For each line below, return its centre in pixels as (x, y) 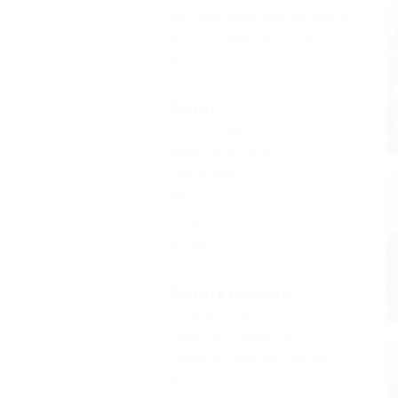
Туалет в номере (220, 335)
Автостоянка (208, 197)
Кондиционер (209, 312)
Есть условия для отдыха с (250, 40)
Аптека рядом (211, 127)
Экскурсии (199, 220)
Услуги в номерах (228, 293)
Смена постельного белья (249, 358)
